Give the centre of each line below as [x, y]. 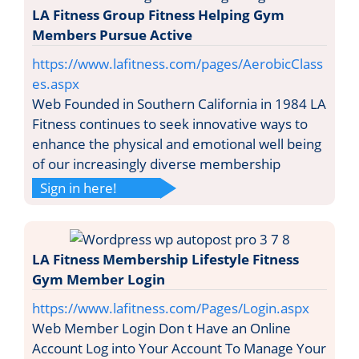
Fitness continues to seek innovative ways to [170, 123]
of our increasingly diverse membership [156, 163]
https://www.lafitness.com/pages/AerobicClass [177, 63]
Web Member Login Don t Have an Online [161, 328]
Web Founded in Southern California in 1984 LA [179, 103]
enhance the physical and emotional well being [177, 143]
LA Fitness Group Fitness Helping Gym [158, 14]
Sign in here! [79, 188]
